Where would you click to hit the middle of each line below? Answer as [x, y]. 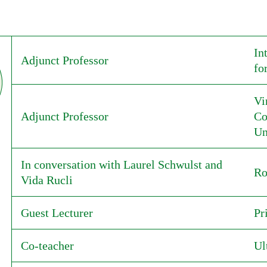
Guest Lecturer [57, 213]
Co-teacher [47, 246]
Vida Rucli [46, 180]
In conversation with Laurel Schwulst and [121, 164]
